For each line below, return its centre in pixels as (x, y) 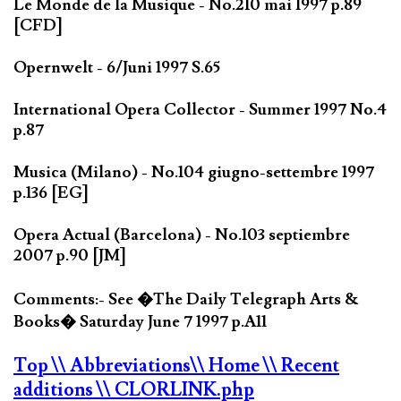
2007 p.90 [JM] (70, 255)
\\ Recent (301, 365)
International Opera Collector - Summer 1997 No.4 (200, 109)
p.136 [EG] (51, 192)
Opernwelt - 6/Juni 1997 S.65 (117, 67)
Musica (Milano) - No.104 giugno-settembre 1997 (194, 172)
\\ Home (227, 365)
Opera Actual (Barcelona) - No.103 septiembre (182, 235)
